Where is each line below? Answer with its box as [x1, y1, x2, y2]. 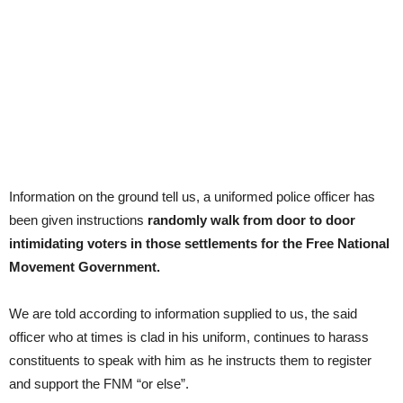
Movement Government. [9, 258, 160, 274]
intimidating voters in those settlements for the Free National [9, 235, 390, 251]
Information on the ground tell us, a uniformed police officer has [9, 188, 375, 204]
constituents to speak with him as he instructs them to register [9, 352, 372, 368]
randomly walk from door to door [148, 211, 355, 228]
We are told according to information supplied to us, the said [9, 305, 357, 321]
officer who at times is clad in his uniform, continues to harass [9, 328, 369, 345]
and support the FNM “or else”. [9, 375, 189, 391]
